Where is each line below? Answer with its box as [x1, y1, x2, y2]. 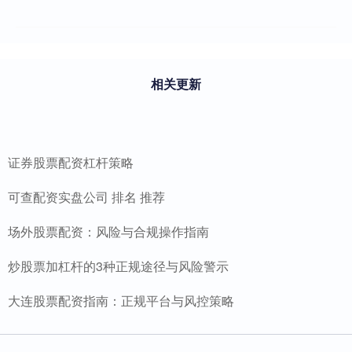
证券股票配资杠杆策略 [8, 152, 134, 171]
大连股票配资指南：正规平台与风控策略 [8, 291, 234, 310]
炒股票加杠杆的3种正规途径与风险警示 [8, 256, 229, 275]
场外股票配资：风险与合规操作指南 [8, 222, 209, 240]
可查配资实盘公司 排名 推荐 [8, 187, 165, 206]
